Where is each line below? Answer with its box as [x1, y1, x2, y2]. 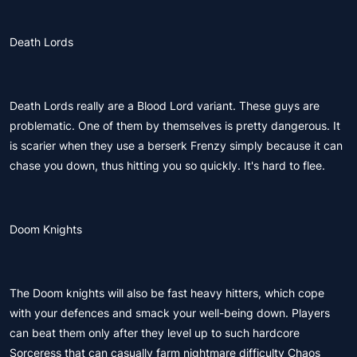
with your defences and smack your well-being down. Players [10, 306, 330, 320]
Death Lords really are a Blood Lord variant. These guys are [10, 99, 320, 112]
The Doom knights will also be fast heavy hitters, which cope [10, 286, 324, 300]
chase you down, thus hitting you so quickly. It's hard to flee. [10, 159, 325, 172]
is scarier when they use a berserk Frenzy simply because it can [10, 139, 343, 152]
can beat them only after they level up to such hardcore [10, 326, 300, 339]
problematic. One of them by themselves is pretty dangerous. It [10, 119, 340, 132]
